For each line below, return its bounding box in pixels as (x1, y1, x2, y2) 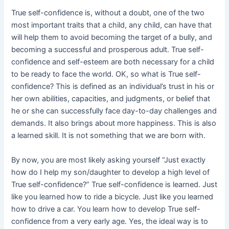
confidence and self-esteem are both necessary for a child (11, 57, 215, 67)
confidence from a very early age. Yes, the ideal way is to (11, 216, 209, 226)
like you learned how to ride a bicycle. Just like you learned (11, 192, 214, 201)
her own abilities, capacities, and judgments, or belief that (11, 94, 211, 104)
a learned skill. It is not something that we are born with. (11, 131, 206, 141)
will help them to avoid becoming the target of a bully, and (11, 33, 213, 42)
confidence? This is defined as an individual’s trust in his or (11, 82, 215, 91)
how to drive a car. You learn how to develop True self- (11, 204, 201, 214)
